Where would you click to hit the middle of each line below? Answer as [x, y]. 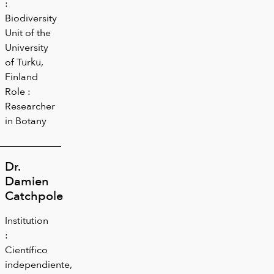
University [27, 47]
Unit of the [28, 32]
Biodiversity [31, 18]
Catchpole [34, 195]
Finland [21, 76]
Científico [26, 250]
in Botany [26, 120]
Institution [27, 220]
